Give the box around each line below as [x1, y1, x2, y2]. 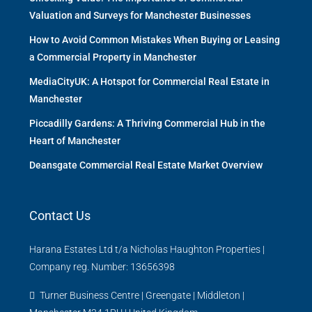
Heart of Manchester [29, 135, 120, 146]
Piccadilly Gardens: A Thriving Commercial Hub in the [29, 118, 265, 129]
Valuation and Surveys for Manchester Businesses [29, 10, 251, 21]
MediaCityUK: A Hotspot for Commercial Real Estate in [29, 76, 270, 87]
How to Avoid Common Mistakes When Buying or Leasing [29, 34, 280, 45]
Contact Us [29, 208, 91, 223]
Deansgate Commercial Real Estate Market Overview [29, 159, 263, 171]
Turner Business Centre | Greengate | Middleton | [40, 290, 244, 301]
